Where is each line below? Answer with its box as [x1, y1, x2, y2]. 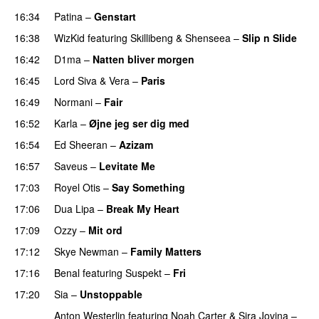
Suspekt [125, 265, 162, 280]
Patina [54, 9, 83, 23]
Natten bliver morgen [93, 51, 194, 66]
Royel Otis [54, 179, 100, 194]
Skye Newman [54, 244, 119, 258]
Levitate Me [99, 158, 155, 173]
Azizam [119, 137, 153, 152]
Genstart [94, 9, 136, 23]
